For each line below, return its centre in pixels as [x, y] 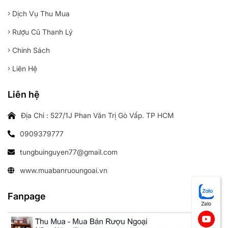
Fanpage [27, 196]
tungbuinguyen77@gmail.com [69, 152]
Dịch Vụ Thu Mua [40, 14]
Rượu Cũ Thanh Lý [41, 32]
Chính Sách [30, 50]
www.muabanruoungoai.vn [64, 170]
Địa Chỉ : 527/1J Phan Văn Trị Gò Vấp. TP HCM [97, 116]
